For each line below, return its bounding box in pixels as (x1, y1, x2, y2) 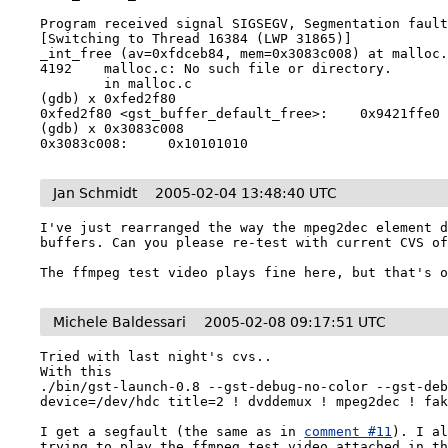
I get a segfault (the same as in (40, 424, 305, 439)
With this (40, 364, 121, 379)
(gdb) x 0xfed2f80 (40, 91, 177, 106)
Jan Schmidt (53, 185, 138, 201)
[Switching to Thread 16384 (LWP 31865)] (40, 31, 353, 46)
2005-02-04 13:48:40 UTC (155, 185, 338, 201)
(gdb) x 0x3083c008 (40, 121, 185, 136)
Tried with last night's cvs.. (40, 349, 273, 364)
